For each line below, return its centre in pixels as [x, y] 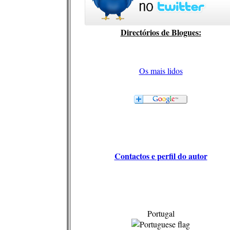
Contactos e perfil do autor [161, 156]
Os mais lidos [161, 70]
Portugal [161, 213]
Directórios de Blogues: [161, 32]
